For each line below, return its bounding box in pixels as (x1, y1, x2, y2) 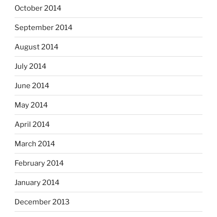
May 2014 (15, 100, 48, 109)
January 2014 (15, 178, 60, 187)
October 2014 (15, 3, 62, 13)
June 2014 (15, 81, 49, 90)
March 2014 (15, 139, 55, 148)
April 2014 (15, 120, 50, 129)
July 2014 (15, 62, 46, 71)
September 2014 (15, 23, 73, 32)
